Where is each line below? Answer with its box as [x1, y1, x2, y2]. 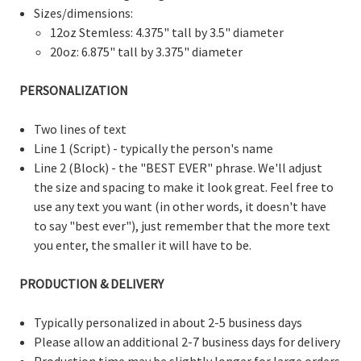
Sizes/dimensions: [34, 4, 134, 21]
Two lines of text [34, 120, 127, 137]
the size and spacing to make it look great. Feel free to [34, 178, 334, 195]
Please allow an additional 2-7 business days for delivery [34, 333, 341, 350]
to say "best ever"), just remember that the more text [34, 217, 331, 234]
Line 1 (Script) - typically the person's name [34, 139, 274, 156]
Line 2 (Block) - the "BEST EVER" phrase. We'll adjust [34, 159, 323, 176]
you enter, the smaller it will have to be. [34, 236, 252, 253]
